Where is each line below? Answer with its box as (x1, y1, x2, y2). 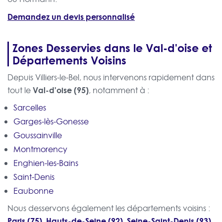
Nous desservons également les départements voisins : (7, 203, 210, 214)
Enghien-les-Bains (13, 158, 78, 169)
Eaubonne (13, 185, 54, 197)
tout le (7, 85, 33, 96)
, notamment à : (89, 85, 149, 96)
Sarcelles (13, 102, 46, 113)
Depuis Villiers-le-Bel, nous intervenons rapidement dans (7, 72, 215, 83)
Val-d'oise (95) (33, 84, 89, 96)
